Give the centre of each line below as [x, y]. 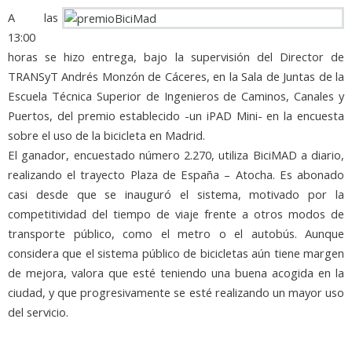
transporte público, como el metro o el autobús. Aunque [176, 233]
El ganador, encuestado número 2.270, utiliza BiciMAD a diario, [176, 154]
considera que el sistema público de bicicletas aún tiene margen [176, 253]
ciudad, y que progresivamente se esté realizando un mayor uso [176, 292]
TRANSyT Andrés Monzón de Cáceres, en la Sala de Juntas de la [176, 76]
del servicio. [38, 312]
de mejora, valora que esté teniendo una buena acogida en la [176, 272]
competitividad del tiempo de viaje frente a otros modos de [176, 213]
